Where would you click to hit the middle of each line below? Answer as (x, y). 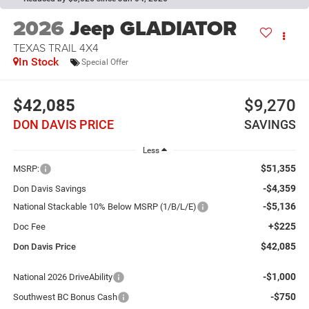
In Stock (38, 62)
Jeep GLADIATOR (153, 29)
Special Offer (104, 62)
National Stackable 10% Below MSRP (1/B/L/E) (104, 207)
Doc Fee (29, 227)
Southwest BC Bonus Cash (65, 297)
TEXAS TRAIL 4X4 (56, 48)
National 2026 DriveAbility (62, 277)
